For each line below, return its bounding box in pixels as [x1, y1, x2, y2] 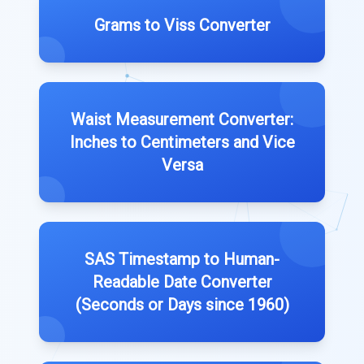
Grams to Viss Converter [93, 15, 271, 35]
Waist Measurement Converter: [71, 110, 293, 129]
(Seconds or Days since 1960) [75, 295, 289, 314]
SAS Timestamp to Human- [84, 249, 279, 269]
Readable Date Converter [92, 272, 272, 292]
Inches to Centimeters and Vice [69, 132, 295, 152]
